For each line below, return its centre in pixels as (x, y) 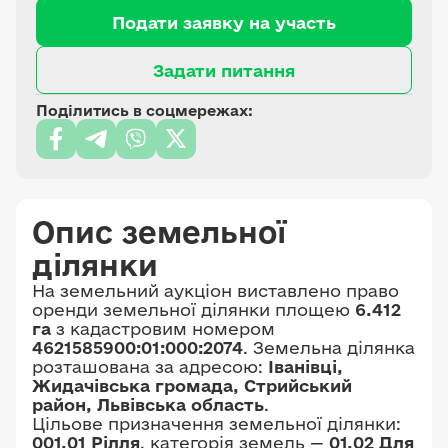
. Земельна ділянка (329, 347)
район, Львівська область (148, 404)
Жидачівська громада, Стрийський (192, 385)
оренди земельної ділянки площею (193, 309)
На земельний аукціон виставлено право (215, 290)
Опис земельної (159, 231)
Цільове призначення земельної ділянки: (216, 423)
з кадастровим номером (163, 328)
